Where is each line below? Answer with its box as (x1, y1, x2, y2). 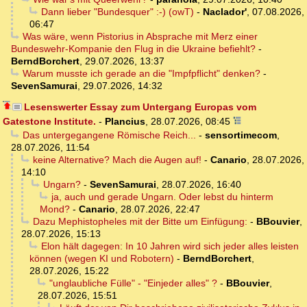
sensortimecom (204, 130, 277, 141)
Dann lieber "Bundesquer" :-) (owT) (40, 6, 194, 18)
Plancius (105, 116, 145, 127)
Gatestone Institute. (3, 116, 96, 127)
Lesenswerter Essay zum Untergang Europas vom (23, 101, 256, 113)
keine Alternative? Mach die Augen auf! (32, 154, 201, 166)
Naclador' (202, 6, 247, 18)
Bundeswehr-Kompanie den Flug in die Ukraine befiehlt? (11, 43, 256, 55)
